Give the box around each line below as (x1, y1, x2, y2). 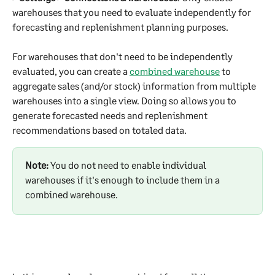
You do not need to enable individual (48, 159, 208, 171)
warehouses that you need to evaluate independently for (12, 6, 253, 18)
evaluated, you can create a (12, 65, 130, 77)
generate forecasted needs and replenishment (12, 109, 209, 122)
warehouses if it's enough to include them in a (25, 174, 222, 186)
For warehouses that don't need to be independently (12, 50, 234, 63)
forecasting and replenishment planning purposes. (12, 20, 228, 33)
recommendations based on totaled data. (12, 124, 187, 136)
